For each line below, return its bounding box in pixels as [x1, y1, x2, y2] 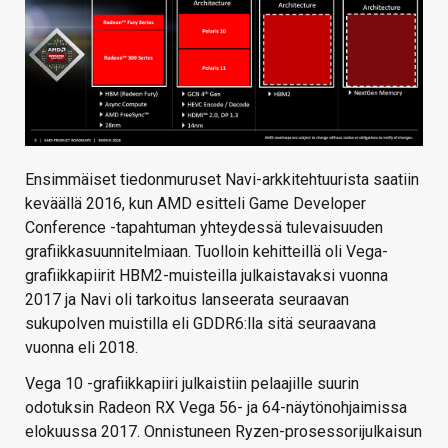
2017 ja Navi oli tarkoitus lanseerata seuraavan [25, 290, 349, 309]
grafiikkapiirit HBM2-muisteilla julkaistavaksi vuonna [25, 266, 388, 285]
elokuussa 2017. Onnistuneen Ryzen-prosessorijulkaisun [25, 422, 422, 441]
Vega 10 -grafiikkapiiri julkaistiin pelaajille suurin [25, 374, 359, 393]
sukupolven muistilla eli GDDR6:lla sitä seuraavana [25, 314, 376, 333]
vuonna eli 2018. [25, 338, 138, 357]
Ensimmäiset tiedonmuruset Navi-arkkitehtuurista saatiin [25, 170, 419, 189]
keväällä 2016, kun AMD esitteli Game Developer [25, 194, 366, 213]
